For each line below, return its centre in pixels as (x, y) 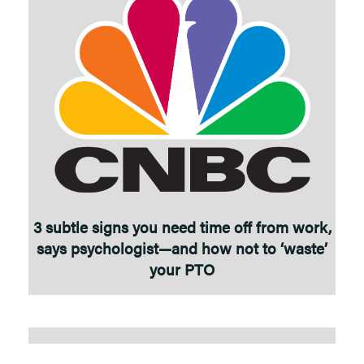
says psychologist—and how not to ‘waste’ (182, 247)
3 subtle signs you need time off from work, (182, 226)
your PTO (182, 269)
